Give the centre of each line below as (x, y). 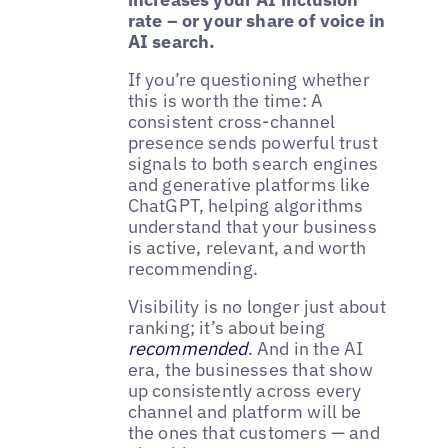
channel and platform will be (244, 411)
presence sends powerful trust (252, 142)
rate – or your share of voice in (256, 20)
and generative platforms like (248, 184)
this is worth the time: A (225, 100)
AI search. (171, 41)
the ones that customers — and (253, 432)
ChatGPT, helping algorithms (245, 205)
